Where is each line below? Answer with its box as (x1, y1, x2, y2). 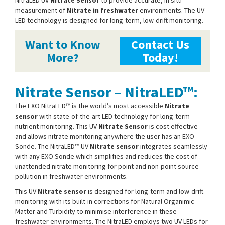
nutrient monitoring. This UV (15, 121, 98, 131)
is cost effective (148, 121, 198, 131)
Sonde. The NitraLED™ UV (15, 141, 90, 151)
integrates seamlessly (139, 141, 207, 151)
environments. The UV (138, 5, 204, 15)
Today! (142, 49, 178, 65)
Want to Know (25, 36, 100, 52)
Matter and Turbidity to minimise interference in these (15, 206, 177, 216)
